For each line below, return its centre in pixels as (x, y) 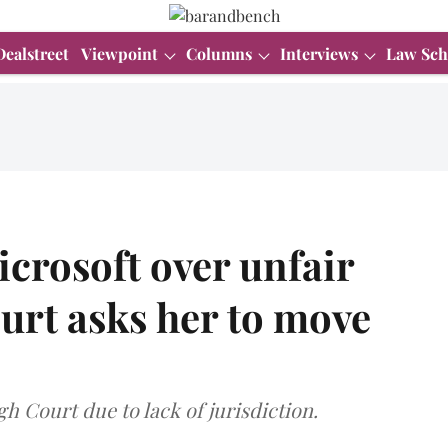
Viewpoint (119, 53)
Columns (219, 53)
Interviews (319, 53)
